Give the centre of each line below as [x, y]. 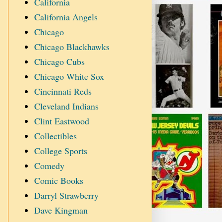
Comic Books [58, 181]
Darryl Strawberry [66, 195]
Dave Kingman [61, 210]
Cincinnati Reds [63, 91]
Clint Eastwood [61, 121]
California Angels [66, 17]
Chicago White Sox [69, 77]
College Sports [60, 151]
